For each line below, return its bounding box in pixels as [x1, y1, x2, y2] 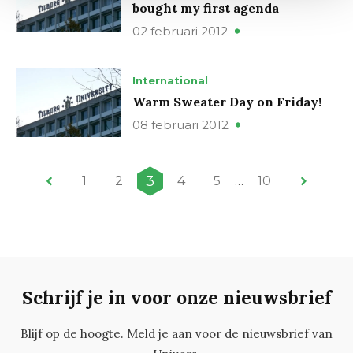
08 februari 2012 [132, 117, 229, 133]
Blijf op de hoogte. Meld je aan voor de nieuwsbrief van [20, 326, 333, 342]
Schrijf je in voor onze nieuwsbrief [21, 286, 332, 310]
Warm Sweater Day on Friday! [132, 94, 321, 110]
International [132, 74, 208, 87]
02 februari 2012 [132, 23, 228, 39]
